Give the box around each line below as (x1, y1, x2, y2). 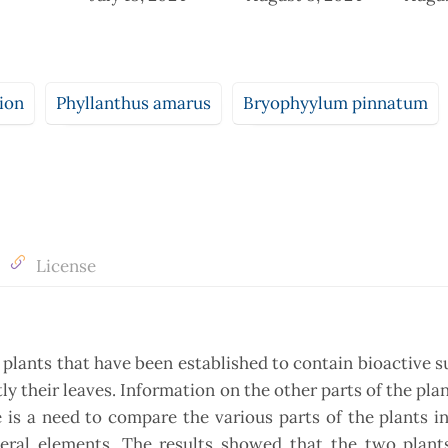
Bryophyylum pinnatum (243, 92, 428, 114)
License (32, 255, 96, 278)
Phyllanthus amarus (56, 92, 211, 114)
